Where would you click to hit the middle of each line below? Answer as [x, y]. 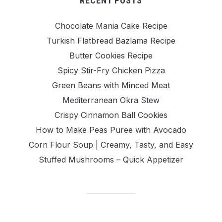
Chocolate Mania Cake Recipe [111, 26]
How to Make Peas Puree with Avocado [111, 130]
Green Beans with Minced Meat [111, 85]
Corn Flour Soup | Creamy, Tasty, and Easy [111, 145]
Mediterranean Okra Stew [111, 100]
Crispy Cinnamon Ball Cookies [111, 115]
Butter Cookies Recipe [111, 56]
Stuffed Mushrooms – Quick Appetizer [111, 160]
